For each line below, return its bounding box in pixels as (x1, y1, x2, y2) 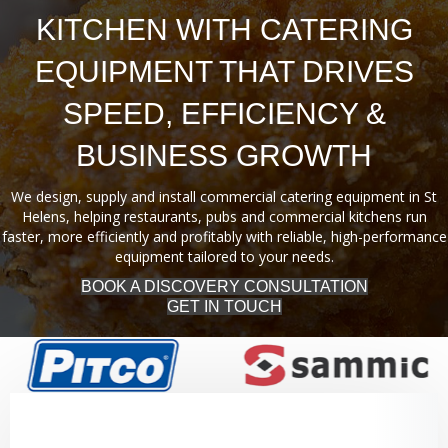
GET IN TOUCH (166, 297, 282, 315)
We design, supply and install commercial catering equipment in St (11, 186, 437, 206)
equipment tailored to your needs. (114, 246, 334, 266)
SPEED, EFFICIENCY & (62, 96, 386, 130)
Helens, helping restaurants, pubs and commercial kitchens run (21, 206, 427, 226)
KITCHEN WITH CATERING (35, 12, 413, 46)
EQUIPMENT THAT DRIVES (34, 54, 414, 88)
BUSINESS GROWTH (76, 138, 372, 172)
